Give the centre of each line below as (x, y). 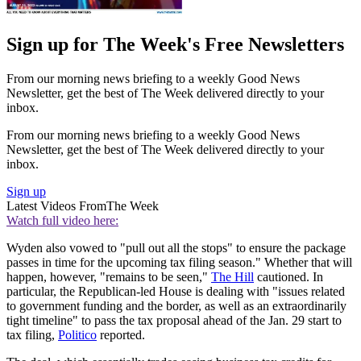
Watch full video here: (62, 221)
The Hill (232, 277)
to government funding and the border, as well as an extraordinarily (176, 306)
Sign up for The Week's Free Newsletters (175, 45)
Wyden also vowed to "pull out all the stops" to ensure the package (176, 248)
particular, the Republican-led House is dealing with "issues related (176, 292)
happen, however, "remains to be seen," (109, 277)
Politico (77, 335)
